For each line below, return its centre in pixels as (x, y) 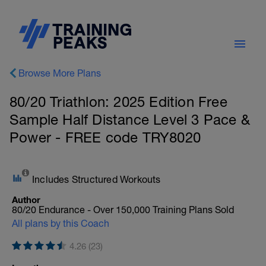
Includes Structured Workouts (96, 179)
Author (26, 199)
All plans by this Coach (61, 223)
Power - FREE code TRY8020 (105, 137)
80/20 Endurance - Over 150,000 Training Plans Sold (123, 210)
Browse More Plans (60, 73)
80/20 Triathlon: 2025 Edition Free (118, 102)
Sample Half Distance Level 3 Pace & (130, 119)
